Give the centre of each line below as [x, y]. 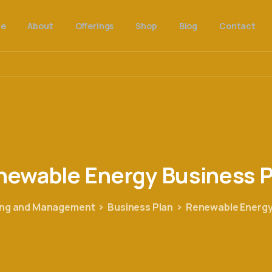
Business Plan [141, 207]
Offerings [94, 25]
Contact [237, 25]
